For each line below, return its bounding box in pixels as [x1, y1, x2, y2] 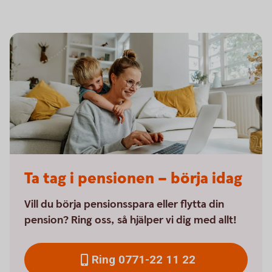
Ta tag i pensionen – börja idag [24, 168, 242, 189]
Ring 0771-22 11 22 [91, 253, 195, 267]
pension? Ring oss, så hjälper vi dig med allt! [24, 213, 237, 227]
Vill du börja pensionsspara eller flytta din [24, 197, 224, 211]
